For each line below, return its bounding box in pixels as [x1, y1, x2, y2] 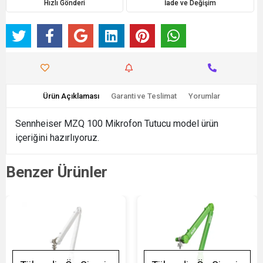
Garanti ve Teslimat [111, 91, 177, 100]
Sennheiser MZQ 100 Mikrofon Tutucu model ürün [15, 117, 218, 129]
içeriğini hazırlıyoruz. [15, 131, 102, 143]
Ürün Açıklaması [43, 91, 99, 100]
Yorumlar [188, 91, 220, 100]
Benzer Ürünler [6, 163, 107, 181]
